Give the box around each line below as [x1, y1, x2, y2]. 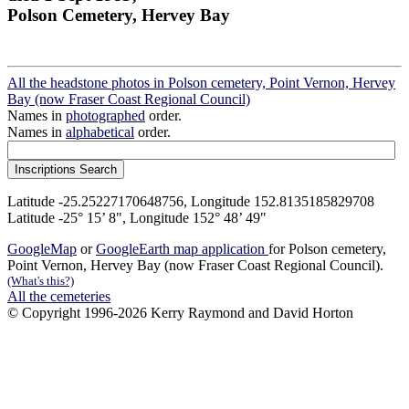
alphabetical [66, 124, 134, 141]
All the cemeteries [7, 288, 110, 305]
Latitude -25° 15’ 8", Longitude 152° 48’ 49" [7, 210, 267, 226]
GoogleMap [7, 241, 77, 257]
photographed [66, 108, 145, 124]
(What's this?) [7, 274, 74, 288]
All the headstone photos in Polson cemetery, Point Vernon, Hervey [7, 75, 395, 91]
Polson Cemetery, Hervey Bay [7, 5, 230, 25]
